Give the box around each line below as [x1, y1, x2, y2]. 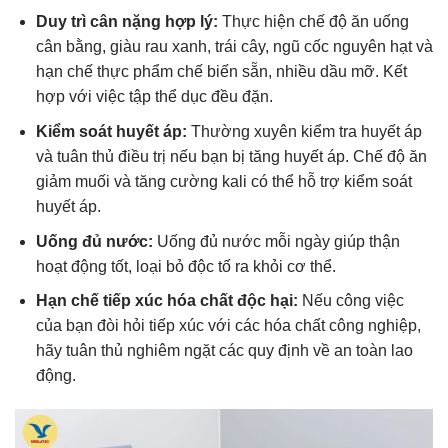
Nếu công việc [297, 292, 404, 310]
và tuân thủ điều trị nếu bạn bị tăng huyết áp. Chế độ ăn [35, 147, 427, 165]
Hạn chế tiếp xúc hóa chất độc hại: [35, 292, 298, 310]
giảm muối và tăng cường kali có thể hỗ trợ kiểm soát [35, 172, 412, 190]
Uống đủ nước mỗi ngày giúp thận [152, 232, 400, 250]
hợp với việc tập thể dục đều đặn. [35, 88, 273, 106]
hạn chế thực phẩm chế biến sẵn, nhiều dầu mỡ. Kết [35, 63, 407, 81]
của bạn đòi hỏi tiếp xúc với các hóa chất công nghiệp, [35, 317, 421, 335]
